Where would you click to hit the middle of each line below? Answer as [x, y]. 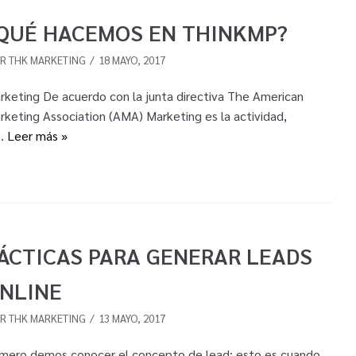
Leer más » [37, 136]
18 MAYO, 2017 [132, 60]
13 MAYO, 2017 [132, 317]
